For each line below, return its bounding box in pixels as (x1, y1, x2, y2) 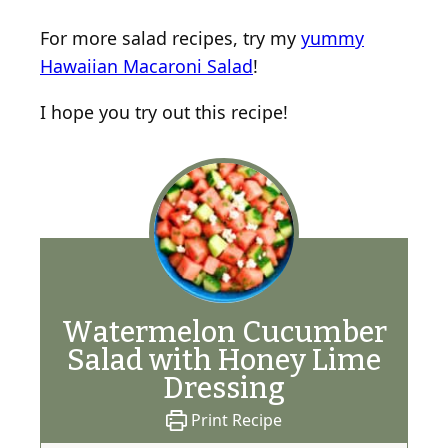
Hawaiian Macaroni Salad (40, 54, 253, 79)
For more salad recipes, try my (40, 26, 301, 51)
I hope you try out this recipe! (40, 99, 288, 124)
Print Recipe (186, 408, 282, 431)
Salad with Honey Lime (67, 342, 381, 378)
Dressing (163, 370, 285, 406)
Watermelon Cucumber (61, 314, 387, 350)
